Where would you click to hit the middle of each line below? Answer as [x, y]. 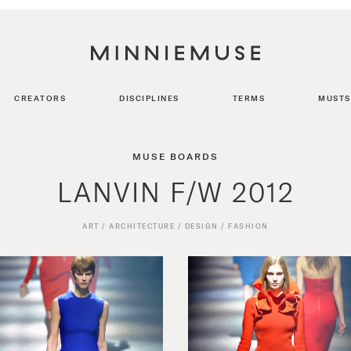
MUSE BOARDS [175, 156]
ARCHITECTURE [142, 226]
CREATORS [40, 98]
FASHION [248, 226]
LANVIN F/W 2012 [175, 192]
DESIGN [201, 226]
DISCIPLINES [149, 98]
